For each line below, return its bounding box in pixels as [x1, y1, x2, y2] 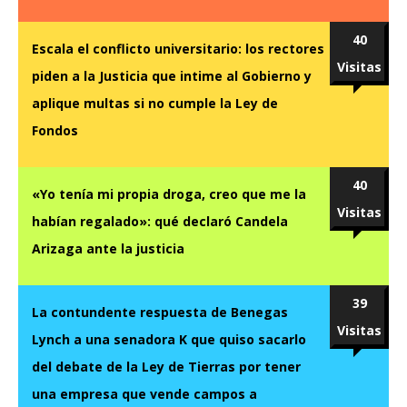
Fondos [32, 121, 78, 139]
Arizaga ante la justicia [32, 239, 184, 257]
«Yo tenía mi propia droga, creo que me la [32, 184, 306, 203]
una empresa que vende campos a [32, 384, 257, 402]
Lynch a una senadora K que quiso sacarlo [32, 330, 306, 348]
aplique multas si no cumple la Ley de [32, 94, 278, 112]
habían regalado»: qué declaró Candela [32, 212, 288, 230]
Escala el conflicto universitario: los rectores [32, 39, 324, 57]
